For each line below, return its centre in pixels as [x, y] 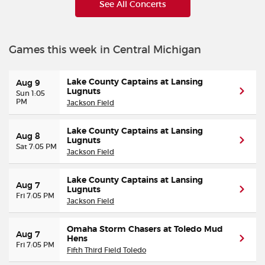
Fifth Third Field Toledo [106, 250]
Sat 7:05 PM [36, 146]
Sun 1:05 [30, 93]
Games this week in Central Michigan [105, 50]
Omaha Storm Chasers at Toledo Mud [145, 230]
